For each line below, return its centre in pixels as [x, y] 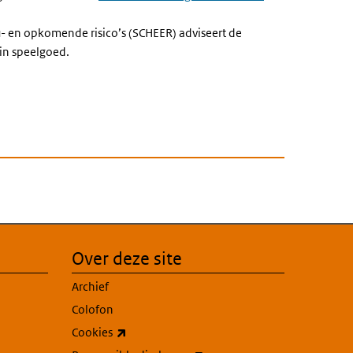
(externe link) [162, 331]
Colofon [93, 309]
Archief [90, 286]
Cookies [92, 332]
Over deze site [127, 258]
